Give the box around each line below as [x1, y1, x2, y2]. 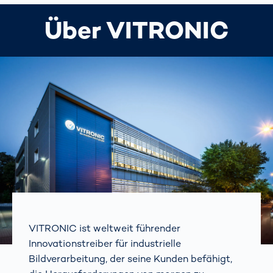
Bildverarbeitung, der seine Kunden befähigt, [29, 252, 233, 265]
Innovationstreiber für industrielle [29, 236, 182, 250]
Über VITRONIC [44, 14, 229, 46]
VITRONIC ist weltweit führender [29, 221, 181, 235]
